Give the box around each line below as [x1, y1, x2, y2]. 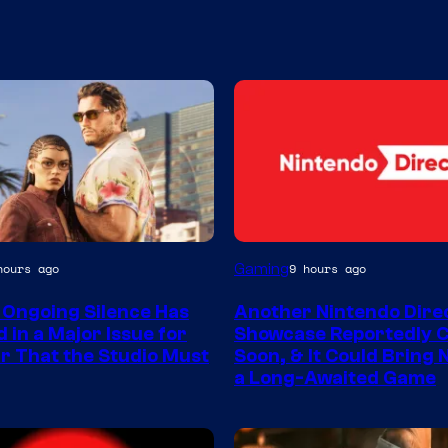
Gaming [234, 259, 289, 278]
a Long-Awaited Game [234, 366, 436, 389]
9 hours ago [289, 260, 366, 278]
